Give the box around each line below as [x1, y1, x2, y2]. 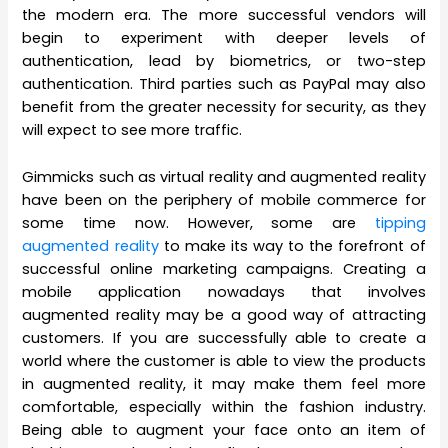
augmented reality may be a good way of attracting [22, 304, 426, 325]
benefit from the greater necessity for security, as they [22, 97, 426, 118]
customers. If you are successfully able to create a [22, 327, 426, 348]
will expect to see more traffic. [22, 120, 243, 141]
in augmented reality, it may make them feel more [22, 373, 426, 394]
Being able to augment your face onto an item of [22, 419, 426, 440]
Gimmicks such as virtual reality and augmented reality [22, 166, 426, 187]
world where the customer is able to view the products [22, 350, 426, 371]
